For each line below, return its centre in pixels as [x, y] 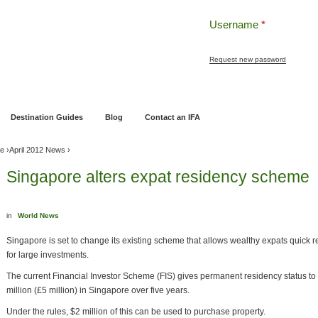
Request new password [248, 59]
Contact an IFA [172, 117]
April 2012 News [37, 150]
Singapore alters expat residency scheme [158, 177]
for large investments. [48, 255]
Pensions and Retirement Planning [83, 90]
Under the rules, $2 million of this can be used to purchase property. [136, 312]
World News [38, 215]
